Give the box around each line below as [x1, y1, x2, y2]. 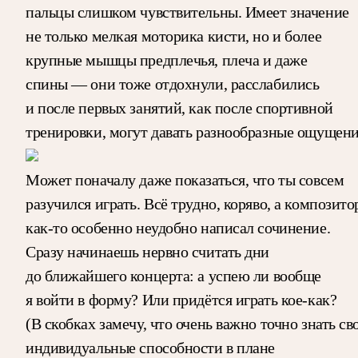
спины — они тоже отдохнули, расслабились [26, 74, 320, 93]
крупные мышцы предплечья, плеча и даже [26, 50, 308, 69]
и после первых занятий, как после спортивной [26, 98, 333, 117]
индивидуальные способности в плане [26, 338, 276, 356]
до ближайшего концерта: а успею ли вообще [26, 266, 321, 284]
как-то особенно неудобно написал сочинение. [26, 218, 331, 237]
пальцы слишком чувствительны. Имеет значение [26, 2, 349, 21]
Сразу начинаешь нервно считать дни [26, 242, 270, 261]
